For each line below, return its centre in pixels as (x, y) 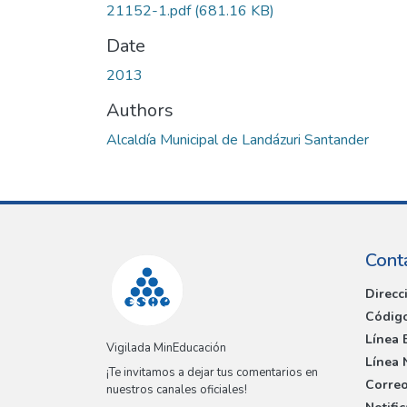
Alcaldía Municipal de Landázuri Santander (238, 139)
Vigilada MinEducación (166, 348)
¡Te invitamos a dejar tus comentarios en (212, 373)
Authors (140, 110)
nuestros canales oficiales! (177, 390)
